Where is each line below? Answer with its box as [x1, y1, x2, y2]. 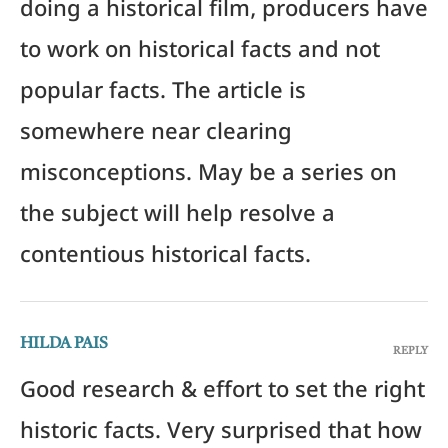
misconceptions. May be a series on [20, 162, 397, 193]
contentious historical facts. [20, 244, 311, 275]
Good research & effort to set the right [20, 379, 425, 410]
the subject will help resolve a [20, 203, 335, 234]
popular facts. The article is [20, 80, 306, 111]
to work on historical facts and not [20, 39, 380, 70]
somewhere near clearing [20, 121, 292, 152]
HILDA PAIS [20, 336, 108, 353]
